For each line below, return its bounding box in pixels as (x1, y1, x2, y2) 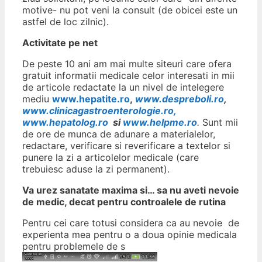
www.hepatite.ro (52, 93, 130, 105)
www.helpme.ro (123, 116, 197, 129)
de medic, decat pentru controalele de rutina (22, 196, 226, 208)
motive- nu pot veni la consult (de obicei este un (22, 4, 237, 16)
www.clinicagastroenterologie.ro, (22, 105, 176, 117)
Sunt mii (199, 116, 238, 129)
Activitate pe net (22, 37, 98, 49)
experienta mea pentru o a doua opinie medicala (22, 229, 237, 241)
